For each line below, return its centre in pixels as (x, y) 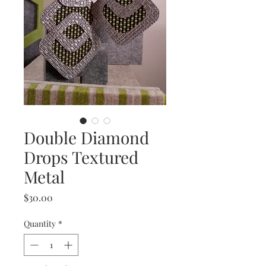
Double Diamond (86, 138)
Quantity (40, 224)
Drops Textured (81, 157)
